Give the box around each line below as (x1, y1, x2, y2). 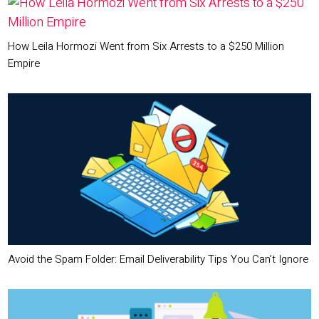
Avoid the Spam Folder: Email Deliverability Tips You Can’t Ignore (8, 251, 309, 267)
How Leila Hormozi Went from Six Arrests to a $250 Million (8, 38, 285, 54)
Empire (8, 55, 41, 71)
